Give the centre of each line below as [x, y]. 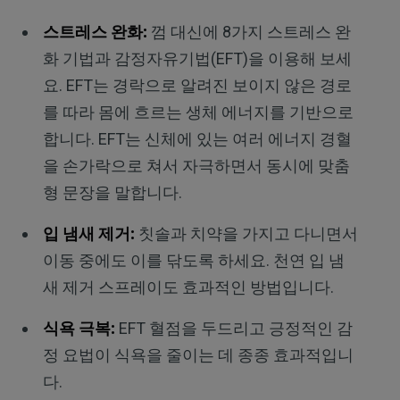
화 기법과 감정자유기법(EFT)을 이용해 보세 [197, 59]
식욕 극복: [79, 329]
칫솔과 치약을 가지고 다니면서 [248, 234]
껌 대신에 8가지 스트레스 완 [250, 32]
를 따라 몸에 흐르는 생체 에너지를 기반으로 [198, 112]
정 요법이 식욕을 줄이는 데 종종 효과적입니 [198, 355]
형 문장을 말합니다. [112, 193]
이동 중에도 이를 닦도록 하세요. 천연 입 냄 [193, 261]
